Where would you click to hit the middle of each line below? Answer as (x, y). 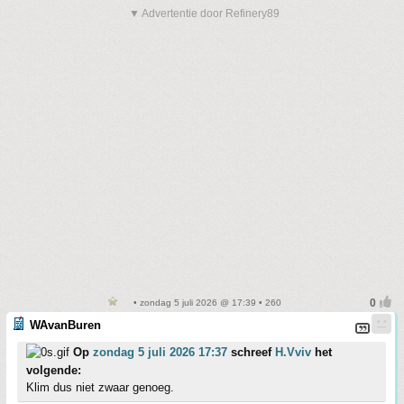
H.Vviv (293, 352)
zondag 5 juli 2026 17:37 (160, 352)
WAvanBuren (65, 325)
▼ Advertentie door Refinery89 (204, 14)
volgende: (54, 370)
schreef (251, 352)
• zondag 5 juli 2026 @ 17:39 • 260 (206, 303)
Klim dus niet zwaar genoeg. (100, 387)
